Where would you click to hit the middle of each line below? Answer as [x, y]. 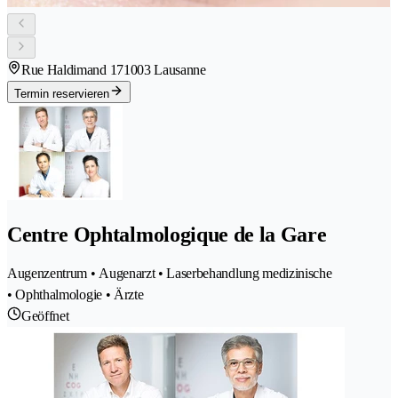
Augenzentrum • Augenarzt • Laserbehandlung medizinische [170, 273]
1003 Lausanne [164, 70]
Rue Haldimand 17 [72, 70]
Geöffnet [45, 315]
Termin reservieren [62, 94]
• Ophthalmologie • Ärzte [76, 294]
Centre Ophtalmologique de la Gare [167, 235]
